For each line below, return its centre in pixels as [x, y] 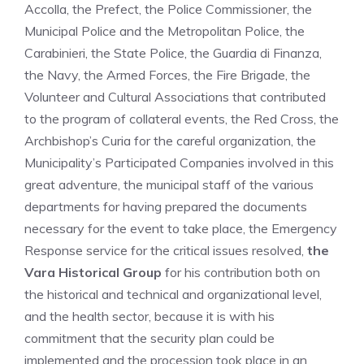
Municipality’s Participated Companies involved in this [179, 162]
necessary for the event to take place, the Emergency [181, 228]
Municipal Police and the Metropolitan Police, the [165, 31]
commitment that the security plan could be [149, 338]
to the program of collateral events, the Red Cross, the [182, 119]
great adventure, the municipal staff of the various [169, 184]
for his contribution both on [241, 272]
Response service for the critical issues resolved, [164, 250]
